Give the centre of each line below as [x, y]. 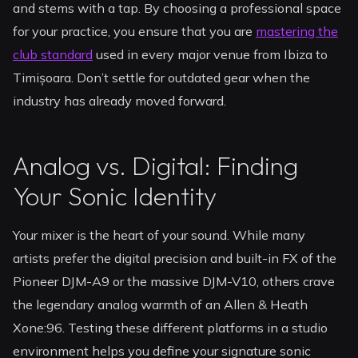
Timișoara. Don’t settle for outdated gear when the [162, 77]
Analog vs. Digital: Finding [156, 166]
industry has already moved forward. [120, 100]
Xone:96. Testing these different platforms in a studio [171, 328]
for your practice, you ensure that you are [135, 31]
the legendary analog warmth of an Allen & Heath [161, 305]
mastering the [297, 31]
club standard [53, 54]
